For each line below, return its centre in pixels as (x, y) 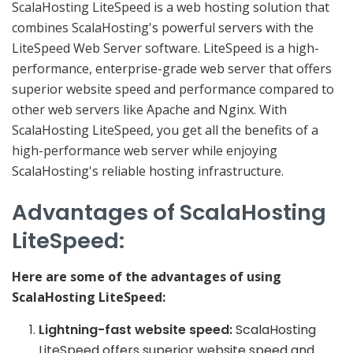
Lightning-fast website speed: (136, 330)
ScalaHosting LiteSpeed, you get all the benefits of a (165, 130)
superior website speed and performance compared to (173, 89)
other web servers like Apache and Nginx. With (149, 109)
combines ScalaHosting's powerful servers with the (163, 27)
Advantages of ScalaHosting (169, 213)
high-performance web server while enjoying (145, 150)
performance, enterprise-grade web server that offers (172, 68)
